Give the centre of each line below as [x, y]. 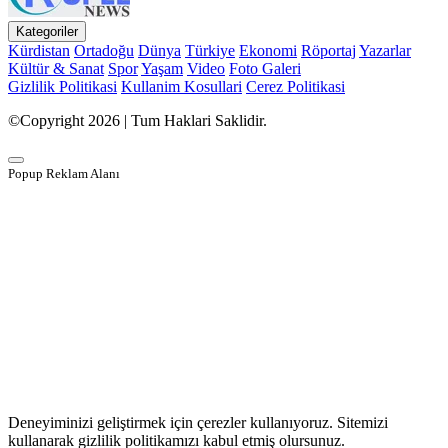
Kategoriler [47, 32]
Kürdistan [39, 51]
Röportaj [328, 51]
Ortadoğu [104, 51]
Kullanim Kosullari [181, 87]
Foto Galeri [265, 69]
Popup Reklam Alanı [64, 174]
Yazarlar [385, 51]
